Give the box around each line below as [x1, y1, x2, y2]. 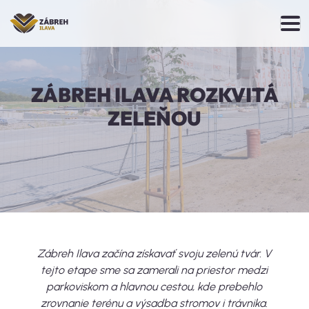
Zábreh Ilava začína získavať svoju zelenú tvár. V [37, 247, 272, 260]
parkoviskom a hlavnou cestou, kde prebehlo [46, 280, 263, 293]
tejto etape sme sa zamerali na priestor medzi [41, 263, 268, 277]
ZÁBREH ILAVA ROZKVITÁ [30, 82, 279, 107]
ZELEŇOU [108, 106, 201, 130]
